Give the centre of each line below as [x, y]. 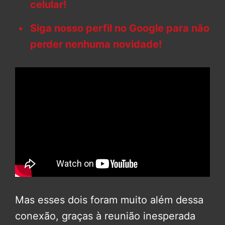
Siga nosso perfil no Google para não [120, 28]
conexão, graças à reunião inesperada [105, 216]
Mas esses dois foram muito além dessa [109, 200]
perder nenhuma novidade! [96, 44]
